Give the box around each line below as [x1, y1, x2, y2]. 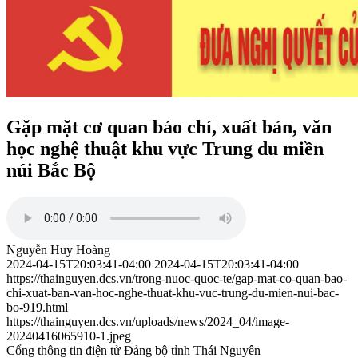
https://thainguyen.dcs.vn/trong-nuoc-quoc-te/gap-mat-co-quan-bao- [6, 272, 347, 286]
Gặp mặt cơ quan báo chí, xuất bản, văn [6, 116, 332, 137]
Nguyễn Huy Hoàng [6, 243, 110, 257]
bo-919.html [6, 300, 68, 315]
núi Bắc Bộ [6, 159, 96, 181]
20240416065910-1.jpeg [6, 329, 131, 344]
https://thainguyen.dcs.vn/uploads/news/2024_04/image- [6, 315, 289, 329]
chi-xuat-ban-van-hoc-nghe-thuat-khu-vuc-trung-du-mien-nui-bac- [6, 286, 339, 300]
